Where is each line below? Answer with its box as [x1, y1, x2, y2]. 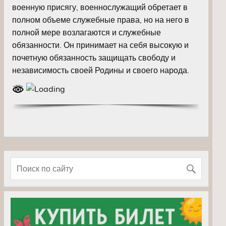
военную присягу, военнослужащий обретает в [12, 2, 188, 13]
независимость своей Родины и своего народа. [12, 65, 189, 76]
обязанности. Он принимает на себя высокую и [12, 40, 189, 50]
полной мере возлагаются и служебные [12, 27, 161, 38]
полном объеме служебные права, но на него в [12, 15, 189, 25]
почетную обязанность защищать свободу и [12, 52, 176, 63]
